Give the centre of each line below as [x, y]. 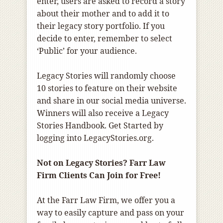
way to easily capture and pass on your [111, 213]
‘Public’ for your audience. [87, 51]
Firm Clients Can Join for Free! [99, 175]
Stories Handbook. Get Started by [100, 126]
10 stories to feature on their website [107, 88]
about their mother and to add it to [103, 14]
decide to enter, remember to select [105, 39]
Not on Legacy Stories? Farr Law [101, 163]
